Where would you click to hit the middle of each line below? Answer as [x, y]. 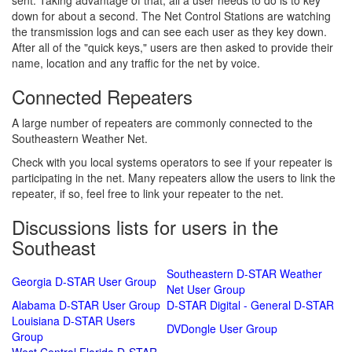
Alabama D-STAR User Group [86, 305]
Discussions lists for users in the [145, 227]
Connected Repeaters [102, 97]
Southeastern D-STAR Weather [244, 274]
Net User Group [206, 290]
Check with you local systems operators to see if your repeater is [172, 162]
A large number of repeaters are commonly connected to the [162, 123]
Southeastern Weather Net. [80, 139]
